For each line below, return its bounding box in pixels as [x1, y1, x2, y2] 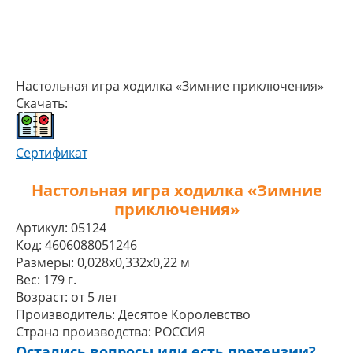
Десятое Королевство [118, 306, 251, 323]
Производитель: [16, 306, 115, 323]
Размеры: [16, 254, 74, 271]
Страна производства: [16, 323, 151, 340]
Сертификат [16, 144, 87, 162]
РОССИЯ [154, 323, 205, 340]
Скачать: [16, 95, 68, 112]
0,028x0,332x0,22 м [77, 254, 190, 271]
